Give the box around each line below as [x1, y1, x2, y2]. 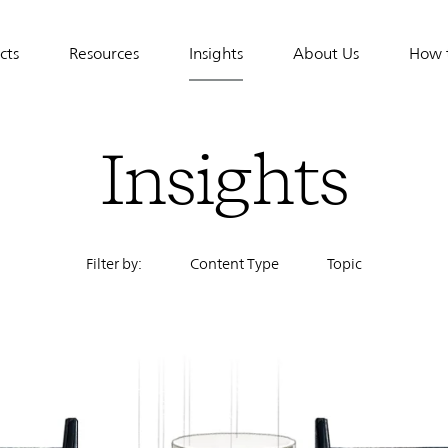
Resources [69, 44, 139, 63]
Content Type [190, 255, 279, 272]
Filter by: [86, 255, 142, 272]
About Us [293, 44, 359, 63]
